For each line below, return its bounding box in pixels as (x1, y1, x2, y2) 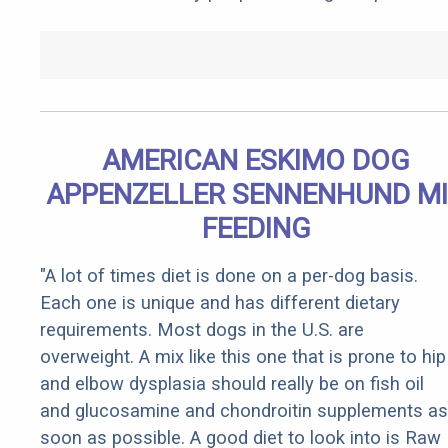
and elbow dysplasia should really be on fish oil (40, 373, 424, 395)
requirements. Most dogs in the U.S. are (40, 319, 364, 341)
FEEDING (201, 212, 311, 246)
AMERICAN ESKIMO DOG (102, 144, 410, 178)
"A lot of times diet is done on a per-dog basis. (40, 265, 418, 287)
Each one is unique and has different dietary (40, 292, 400, 314)
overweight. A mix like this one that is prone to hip (40, 346, 446, 368)
